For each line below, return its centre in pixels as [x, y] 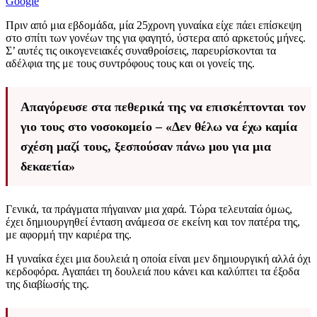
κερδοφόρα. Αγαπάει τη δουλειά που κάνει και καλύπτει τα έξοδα [152, 272]
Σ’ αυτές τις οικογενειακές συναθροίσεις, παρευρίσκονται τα [141, 51]
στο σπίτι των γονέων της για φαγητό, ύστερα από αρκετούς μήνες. [157, 38]
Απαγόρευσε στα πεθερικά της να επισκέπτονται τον [163, 107]
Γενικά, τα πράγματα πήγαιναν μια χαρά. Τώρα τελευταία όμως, [149, 209]
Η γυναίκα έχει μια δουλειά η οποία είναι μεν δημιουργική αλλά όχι [158, 259]
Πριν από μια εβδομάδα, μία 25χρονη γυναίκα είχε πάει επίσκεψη [154, 25]
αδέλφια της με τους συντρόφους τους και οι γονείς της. [130, 64]
